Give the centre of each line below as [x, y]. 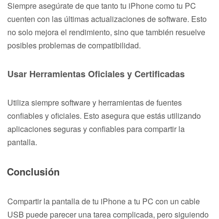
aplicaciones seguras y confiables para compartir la [96, 129]
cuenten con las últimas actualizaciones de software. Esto [107, 19]
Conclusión [33, 171]
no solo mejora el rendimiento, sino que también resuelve [106, 32]
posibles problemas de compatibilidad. [74, 45]
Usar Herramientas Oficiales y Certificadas [96, 74]
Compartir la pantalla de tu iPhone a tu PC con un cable [104, 201]
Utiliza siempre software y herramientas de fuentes [95, 102]
